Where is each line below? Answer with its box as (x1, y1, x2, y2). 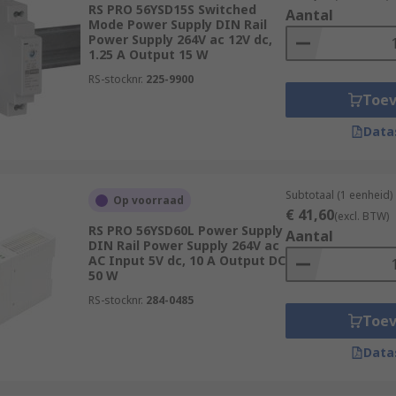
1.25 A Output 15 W (88, 46, 209, 63)
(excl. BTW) (333, 209, 389, 224)
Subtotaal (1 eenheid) (285, 187, 392, 202)
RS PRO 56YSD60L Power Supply (88, 222, 283, 239)
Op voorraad (112, 193, 184, 208)
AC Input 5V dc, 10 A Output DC (88, 252, 286, 269)
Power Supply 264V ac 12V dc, (88, 31, 272, 48)
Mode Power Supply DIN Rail (88, 16, 267, 33)
